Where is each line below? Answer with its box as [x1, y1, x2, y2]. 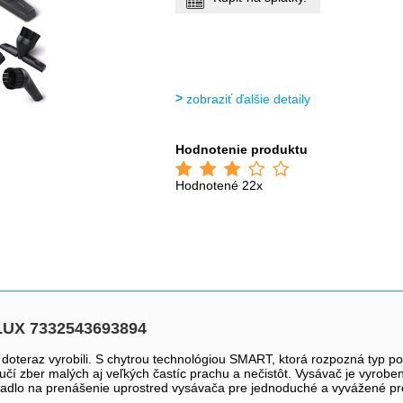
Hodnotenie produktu [175, 142, 309, 157]
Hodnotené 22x [175, 178, 264, 193]
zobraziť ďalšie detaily [186, 92, 311, 106]
